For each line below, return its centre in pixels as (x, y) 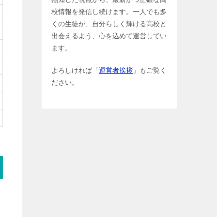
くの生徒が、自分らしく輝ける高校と (109, 23)
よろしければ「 (75, 70)
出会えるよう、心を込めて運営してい (109, 36)
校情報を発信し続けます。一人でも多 (109, 11)
